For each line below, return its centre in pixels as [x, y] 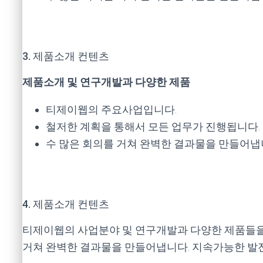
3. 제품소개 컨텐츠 [66, 56]
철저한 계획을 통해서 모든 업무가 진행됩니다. [153, 127]
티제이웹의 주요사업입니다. [112, 109]
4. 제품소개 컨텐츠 [66, 204]
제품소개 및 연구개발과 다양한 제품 [106, 82]
